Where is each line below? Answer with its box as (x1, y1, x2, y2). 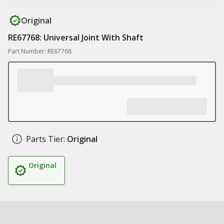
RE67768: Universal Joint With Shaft (8, 32, 143, 43)
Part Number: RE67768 (8, 47, 71, 55)
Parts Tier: (26, 133, 65, 144)
